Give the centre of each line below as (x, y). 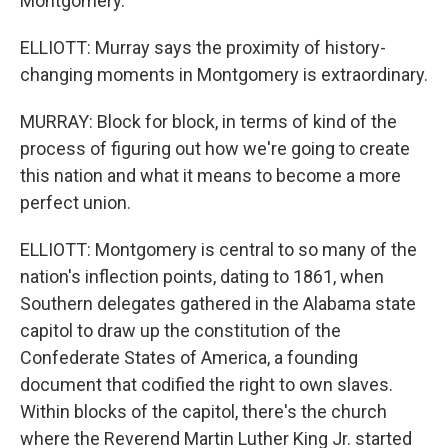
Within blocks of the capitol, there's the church (203, 412)
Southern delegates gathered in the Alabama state (218, 304)
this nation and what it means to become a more (210, 176)
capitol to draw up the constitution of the (180, 331)
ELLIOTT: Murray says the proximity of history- (203, 48)
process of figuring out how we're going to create (215, 149)
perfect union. (75, 203)
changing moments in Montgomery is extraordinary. (224, 75)
